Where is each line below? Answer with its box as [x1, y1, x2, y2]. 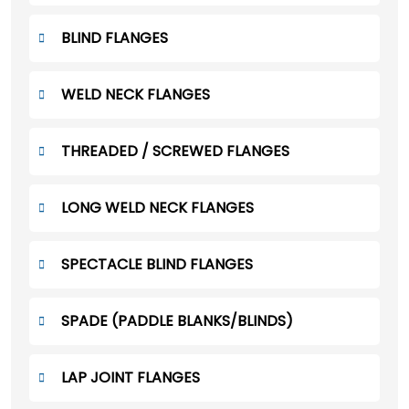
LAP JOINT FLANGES [61, 367, 200, 389]
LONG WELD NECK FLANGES [61, 197, 254, 219]
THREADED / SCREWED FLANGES [61, 141, 289, 163]
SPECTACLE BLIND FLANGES [61, 254, 253, 276]
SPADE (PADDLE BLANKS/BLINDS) [61, 310, 293, 332]
